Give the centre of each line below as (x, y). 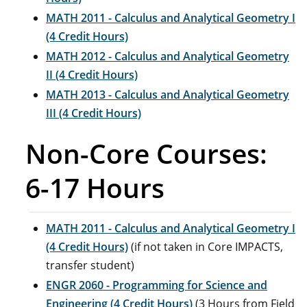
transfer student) (90, 265)
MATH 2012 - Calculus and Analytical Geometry (168, 56)
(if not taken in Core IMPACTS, (206, 247)
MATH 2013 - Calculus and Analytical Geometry (168, 95)
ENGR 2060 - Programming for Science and (157, 285)
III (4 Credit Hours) (94, 113)
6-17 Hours (95, 187)
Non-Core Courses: (146, 153)
